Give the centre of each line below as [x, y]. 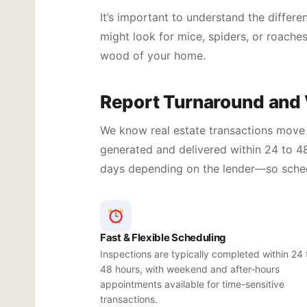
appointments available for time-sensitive [192, 284]
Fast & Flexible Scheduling [163, 237]
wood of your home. [153, 56]
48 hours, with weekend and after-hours [190, 269]
